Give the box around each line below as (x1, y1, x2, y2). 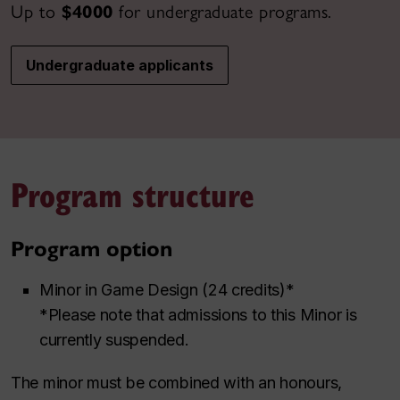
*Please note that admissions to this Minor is (39, 304, 357, 324)
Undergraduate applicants (26, 55, 213, 74)
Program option (11, 235, 172, 262)
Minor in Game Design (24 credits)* (39, 279, 295, 299)
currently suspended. (39, 329, 189, 349)
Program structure (11, 170, 254, 217)
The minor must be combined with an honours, (11, 372, 342, 392)
